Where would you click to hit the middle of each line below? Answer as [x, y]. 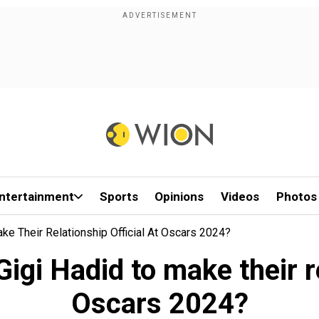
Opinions [179, 197]
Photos [296, 197]
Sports [119, 197]
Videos [240, 197]
